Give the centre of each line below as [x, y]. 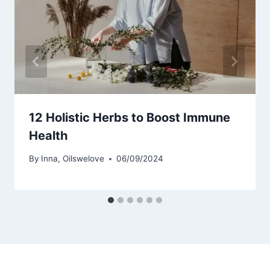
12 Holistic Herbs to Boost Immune [130, 117]
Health [48, 135]
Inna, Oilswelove [73, 159]
